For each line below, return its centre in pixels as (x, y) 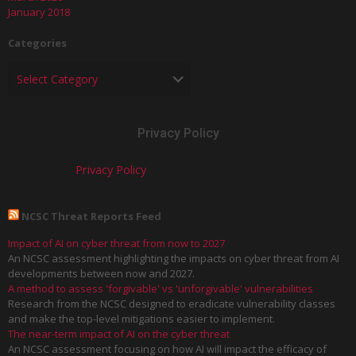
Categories (37, 43)
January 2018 (39, 12)
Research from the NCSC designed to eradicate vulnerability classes (172, 304)
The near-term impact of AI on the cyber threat (119, 334)
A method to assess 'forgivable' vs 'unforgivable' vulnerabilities (161, 289)
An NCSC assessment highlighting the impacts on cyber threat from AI (174, 259)
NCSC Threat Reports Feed (91, 217)
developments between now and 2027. (101, 274)
